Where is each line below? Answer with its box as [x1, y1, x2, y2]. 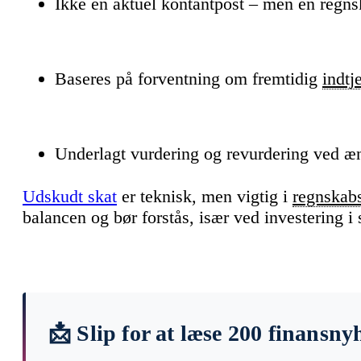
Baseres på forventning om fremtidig [55, 68, 322, 89]
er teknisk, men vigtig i [117, 186, 293, 206]
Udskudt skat [23, 186, 117, 206]
